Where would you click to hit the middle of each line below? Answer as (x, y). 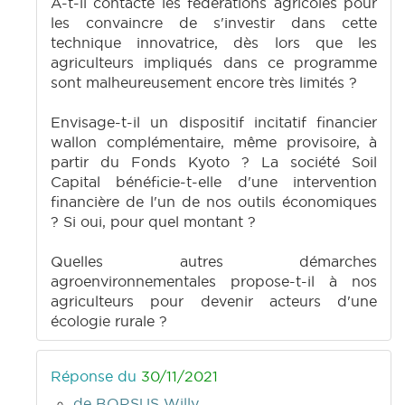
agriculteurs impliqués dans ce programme (214, 63)
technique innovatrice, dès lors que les (214, 43)
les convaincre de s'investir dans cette (214, 23)
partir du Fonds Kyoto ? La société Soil (214, 162)
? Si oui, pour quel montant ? (153, 222)
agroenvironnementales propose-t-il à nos (214, 282)
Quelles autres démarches (214, 262)
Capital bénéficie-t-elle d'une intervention (214, 182)
